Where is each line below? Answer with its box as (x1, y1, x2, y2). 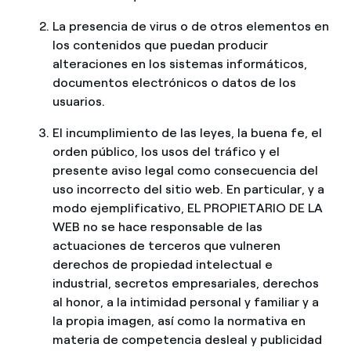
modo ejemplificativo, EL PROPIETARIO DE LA (52, 200, 323, 215)
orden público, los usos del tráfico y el (52, 143, 280, 159)
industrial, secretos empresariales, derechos (52, 275, 319, 291)
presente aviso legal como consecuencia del (52, 162, 318, 178)
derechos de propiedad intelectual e (52, 256, 273, 272)
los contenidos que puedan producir (52, 37, 268, 52)
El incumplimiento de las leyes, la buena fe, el (52, 125, 322, 140)
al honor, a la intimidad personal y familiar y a (52, 294, 319, 309)
